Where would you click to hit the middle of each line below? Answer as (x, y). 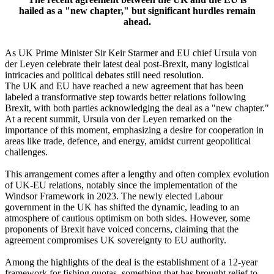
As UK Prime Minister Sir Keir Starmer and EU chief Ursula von (131, 53)
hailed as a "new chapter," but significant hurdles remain (137, 10)
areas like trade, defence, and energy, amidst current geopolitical (128, 141)
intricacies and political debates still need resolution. (104, 75)
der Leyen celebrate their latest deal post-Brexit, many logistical (127, 64)
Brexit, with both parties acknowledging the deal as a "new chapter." (137, 108)
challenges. (26, 152)
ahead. (137, 21)
